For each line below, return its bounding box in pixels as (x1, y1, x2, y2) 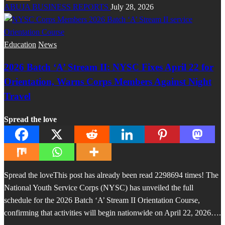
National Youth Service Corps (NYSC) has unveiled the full (4, 183, 193, 192)
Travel (4, 91, 31, 102)
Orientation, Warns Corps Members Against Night (4, 76, 211, 87)
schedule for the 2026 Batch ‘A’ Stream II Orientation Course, (4, 195, 200, 204)
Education (4, 40, 36, 49)
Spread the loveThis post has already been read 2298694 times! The (4, 170, 218, 179)
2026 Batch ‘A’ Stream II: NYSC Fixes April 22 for (4, 62, 213, 73)
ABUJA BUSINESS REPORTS (4, 2, 110, 11)
